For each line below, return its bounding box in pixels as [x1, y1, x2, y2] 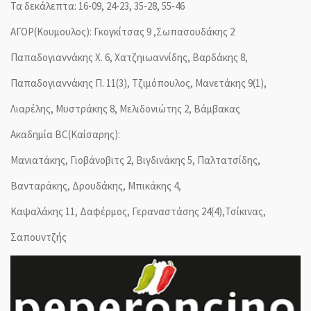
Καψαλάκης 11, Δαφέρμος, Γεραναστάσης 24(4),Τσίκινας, [10, 204, 266, 218]
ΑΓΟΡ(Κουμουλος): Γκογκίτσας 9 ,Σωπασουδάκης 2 [10, 24, 235, 38]
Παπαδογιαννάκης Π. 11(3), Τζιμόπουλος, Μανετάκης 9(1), [10, 76, 267, 90]
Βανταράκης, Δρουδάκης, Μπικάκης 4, [10, 178, 181, 192]
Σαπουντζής [10, 230, 67, 244]
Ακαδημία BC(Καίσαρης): [10, 127, 120, 141]
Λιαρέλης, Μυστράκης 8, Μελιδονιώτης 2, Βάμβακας [10, 101, 240, 115]
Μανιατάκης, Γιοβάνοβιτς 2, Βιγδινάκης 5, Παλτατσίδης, [10, 153, 260, 167]
